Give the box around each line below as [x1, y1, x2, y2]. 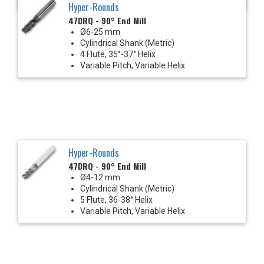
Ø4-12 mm [80, 172, 120, 182]
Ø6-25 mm [80, 27, 120, 37]
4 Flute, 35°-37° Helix [80, 49, 156, 59]
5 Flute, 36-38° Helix [80, 194, 153, 204]
